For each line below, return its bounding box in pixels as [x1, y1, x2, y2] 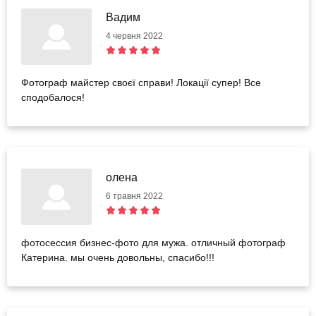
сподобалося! [21, 92, 85, 104]
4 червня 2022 [106, 31, 163, 42]
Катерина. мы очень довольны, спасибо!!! [21, 252, 214, 264]
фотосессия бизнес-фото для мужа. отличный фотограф [21, 237, 286, 249]
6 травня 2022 [106, 191, 163, 202]
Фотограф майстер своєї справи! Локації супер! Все [21, 77, 261, 89]
